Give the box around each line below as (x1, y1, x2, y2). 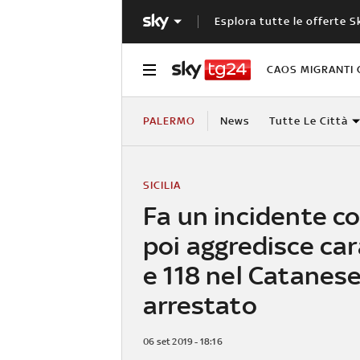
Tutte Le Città (268, 114, 348, 127)
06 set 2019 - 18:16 (143, 335, 223, 347)
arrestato (143, 289, 257, 320)
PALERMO (143, 114, 195, 127)
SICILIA (143, 178, 181, 191)
